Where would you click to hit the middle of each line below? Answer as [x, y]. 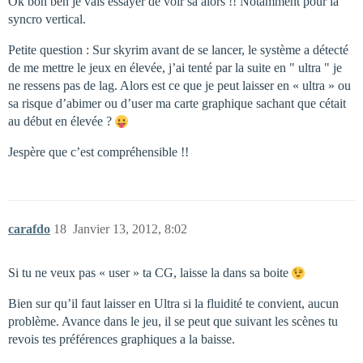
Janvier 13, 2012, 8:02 [130, 228]
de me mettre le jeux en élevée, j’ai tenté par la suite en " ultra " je [175, 67]
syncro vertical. [47, 19]
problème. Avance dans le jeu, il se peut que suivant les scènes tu [173, 321]
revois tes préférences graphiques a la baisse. [122, 339]
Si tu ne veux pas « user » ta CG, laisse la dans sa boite [150, 272]
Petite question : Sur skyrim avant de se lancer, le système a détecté [178, 49]
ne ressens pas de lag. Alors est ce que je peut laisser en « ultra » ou [179, 85]
